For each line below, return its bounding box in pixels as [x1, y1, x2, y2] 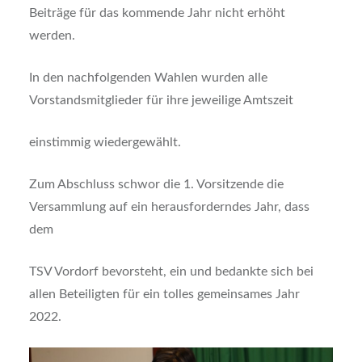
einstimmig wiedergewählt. [28, 136, 181, 149]
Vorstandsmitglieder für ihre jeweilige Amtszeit [28, 94, 293, 107]
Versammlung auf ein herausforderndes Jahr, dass [28, 200, 309, 214]
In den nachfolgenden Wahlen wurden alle [28, 71, 267, 85]
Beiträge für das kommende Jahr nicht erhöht [28, 6, 285, 20]
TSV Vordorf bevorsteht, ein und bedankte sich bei [28, 265, 314, 279]
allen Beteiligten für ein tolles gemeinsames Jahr [28, 288, 300, 301]
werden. [28, 29, 75, 43]
